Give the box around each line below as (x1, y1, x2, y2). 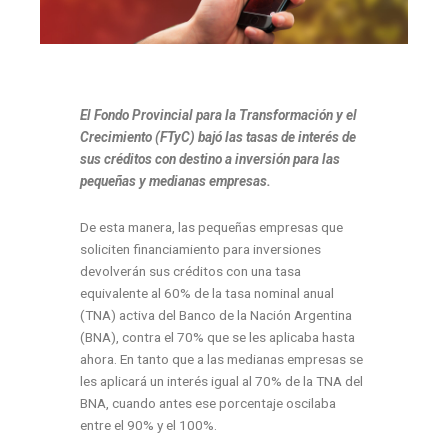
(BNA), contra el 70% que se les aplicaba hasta (80, 328, 355, 345)
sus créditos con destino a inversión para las (80, 150, 340, 167)
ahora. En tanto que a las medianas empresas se (80, 350, 363, 367)
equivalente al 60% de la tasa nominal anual (80, 284, 334, 301)
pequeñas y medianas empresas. (80, 172, 271, 189)
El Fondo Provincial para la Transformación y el (80, 106, 357, 123)
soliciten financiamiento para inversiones (80, 240, 321, 257)
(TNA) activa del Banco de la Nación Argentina (80, 306, 352, 323)
